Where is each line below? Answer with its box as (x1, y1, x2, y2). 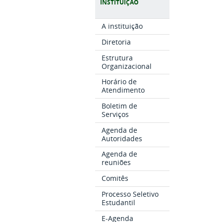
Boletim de (102, 101, 138, 111)
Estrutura (102, 53, 133, 62)
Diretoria (102, 37, 131, 47)
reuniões (102, 158, 131, 167)
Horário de (102, 77, 137, 87)
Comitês (102, 173, 129, 183)
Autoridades (102, 133, 143, 143)
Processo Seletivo (102, 189, 159, 199)
